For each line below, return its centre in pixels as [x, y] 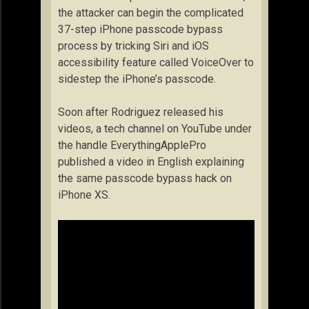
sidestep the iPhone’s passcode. [137, 79]
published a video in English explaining [151, 161]
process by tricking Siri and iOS [133, 46]
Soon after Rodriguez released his [141, 112]
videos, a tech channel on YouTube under [155, 128]
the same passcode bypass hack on [145, 178]
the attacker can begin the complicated [151, 12]
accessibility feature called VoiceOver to [156, 62]
